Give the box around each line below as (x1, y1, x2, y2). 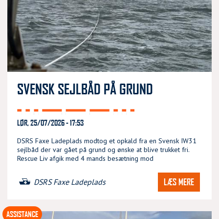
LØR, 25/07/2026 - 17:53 (17, 117, 84, 127)
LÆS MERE (164, 176, 194, 187)
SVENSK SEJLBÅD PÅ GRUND (17, 80, 153, 97)
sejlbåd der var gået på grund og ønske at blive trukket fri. (17, 145, 189, 154)
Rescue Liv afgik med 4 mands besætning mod (17, 153, 153, 163)
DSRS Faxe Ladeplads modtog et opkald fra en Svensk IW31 (17, 136, 197, 145)
